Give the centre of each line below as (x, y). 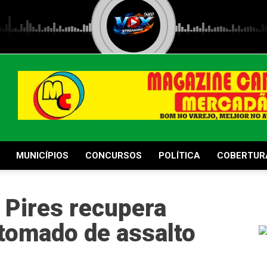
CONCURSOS (114, 156)
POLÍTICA (179, 156)
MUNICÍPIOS (42, 156)
